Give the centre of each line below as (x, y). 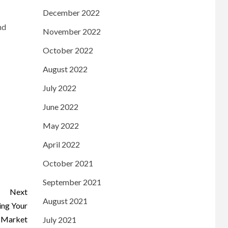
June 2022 (60, 106)
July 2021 (59, 219)
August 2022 (65, 69)
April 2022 (61, 144)
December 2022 (71, 12)
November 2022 (72, 31)
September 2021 (72, 182)
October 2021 (68, 163)
